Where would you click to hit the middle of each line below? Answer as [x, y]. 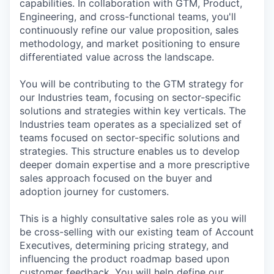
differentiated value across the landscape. [117, 57]
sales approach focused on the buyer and [116, 178]
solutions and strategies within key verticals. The [133, 111]
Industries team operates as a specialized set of [131, 124]
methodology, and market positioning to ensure [130, 43]
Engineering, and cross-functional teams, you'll [128, 17]
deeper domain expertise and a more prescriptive [135, 165]
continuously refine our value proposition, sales [129, 30]
